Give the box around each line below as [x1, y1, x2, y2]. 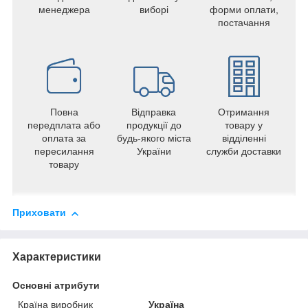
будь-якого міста [116, 133, 191, 144]
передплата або [27, 120, 100, 131]
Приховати [12, 207, 66, 219]
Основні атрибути [12, 280, 100, 291]
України [136, 146, 171, 157]
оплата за [42, 133, 86, 144]
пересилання [34, 146, 94, 157]
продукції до [126, 120, 181, 131]
